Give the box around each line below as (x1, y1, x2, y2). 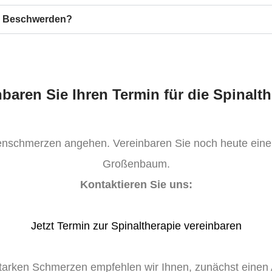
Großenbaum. (102, 157, 170, 170)
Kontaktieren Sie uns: (80, 178, 192, 191)
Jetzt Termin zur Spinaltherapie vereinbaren (30, 219, 242, 232)
